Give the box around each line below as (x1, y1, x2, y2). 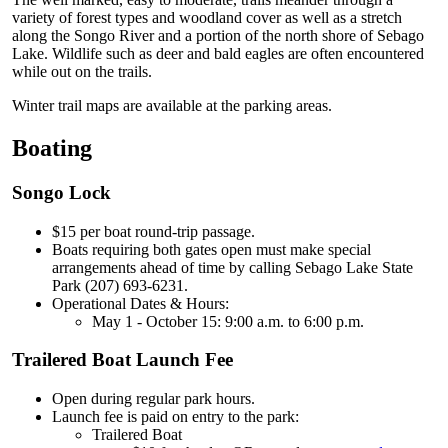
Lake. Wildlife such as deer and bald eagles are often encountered (12, 45, 424, 63)
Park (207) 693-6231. (52, 276, 188, 294)
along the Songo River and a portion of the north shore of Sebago (12, 27, 424, 45)
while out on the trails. (12, 63, 152, 81)
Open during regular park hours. (52, 390, 255, 408)
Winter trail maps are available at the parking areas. (12, 97, 332, 115)
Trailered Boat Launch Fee (12, 349, 233, 371)
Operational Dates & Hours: (52, 294, 229, 312)
